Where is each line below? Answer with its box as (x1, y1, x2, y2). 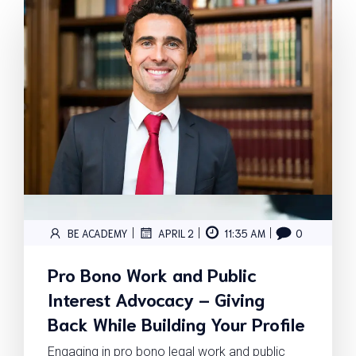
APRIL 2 (158, 226, 194, 240)
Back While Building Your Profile (48, 311, 305, 335)
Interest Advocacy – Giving (48, 287, 265, 310)
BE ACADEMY (68, 226, 128, 240)
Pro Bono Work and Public (48, 262, 257, 285)
